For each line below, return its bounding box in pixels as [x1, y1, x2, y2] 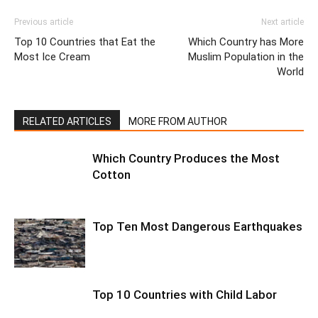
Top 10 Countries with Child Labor [92, 287, 277, 302]
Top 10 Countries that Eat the [14, 35, 155, 48]
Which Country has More [188, 35, 304, 48]
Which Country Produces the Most [92, 151, 280, 165]
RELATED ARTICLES [23, 116, 111, 127]
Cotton [92, 168, 131, 182]
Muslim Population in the [188, 50, 304, 63]
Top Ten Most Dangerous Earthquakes [92, 219, 302, 234]
